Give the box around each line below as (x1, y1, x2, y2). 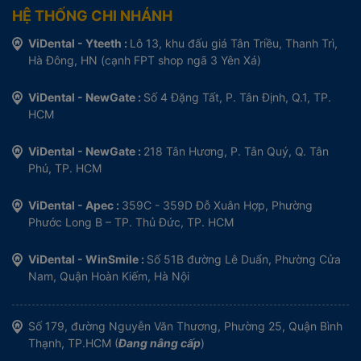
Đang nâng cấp (118, 335, 201, 350)
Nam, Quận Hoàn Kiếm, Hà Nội (28, 268, 189, 283)
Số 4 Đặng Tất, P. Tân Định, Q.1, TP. (143, 89, 331, 104)
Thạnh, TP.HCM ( (28, 335, 118, 350)
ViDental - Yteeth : (28, 35, 130, 50)
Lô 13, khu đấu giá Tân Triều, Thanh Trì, (130, 35, 338, 50)
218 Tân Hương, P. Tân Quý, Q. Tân (143, 143, 329, 158)
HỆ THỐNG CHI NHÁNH (12, 6, 172, 24)
